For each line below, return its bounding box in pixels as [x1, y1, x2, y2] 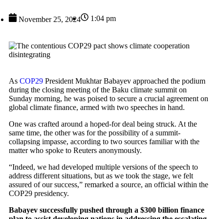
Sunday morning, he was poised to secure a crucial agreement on [9, 94, 208, 103]
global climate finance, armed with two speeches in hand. [9, 103, 185, 111]
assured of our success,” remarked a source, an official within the [9, 180, 208, 189]
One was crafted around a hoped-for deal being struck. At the [9, 119, 197, 128]
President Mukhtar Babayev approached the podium [43, 76, 205, 85]
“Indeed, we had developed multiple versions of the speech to [9, 162, 198, 171]
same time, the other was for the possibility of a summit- [9, 128, 180, 137]
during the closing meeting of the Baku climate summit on [9, 85, 187, 94]
